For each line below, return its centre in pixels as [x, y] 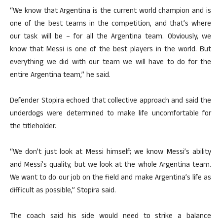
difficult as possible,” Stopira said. [63, 191]
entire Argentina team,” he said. [60, 75]
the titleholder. [33, 127]
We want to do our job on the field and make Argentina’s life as [110, 178]
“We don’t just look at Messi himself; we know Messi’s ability [110, 152]
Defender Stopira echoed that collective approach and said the [110, 101]
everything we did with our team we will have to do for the [110, 63]
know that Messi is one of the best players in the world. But [110, 50]
